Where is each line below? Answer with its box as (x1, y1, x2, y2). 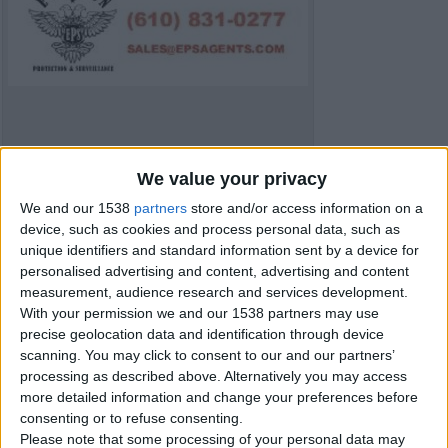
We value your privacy (136, 169, 327, 190)
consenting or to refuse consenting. (20, 410, 243, 427)
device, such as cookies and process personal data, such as (20, 221, 400, 238)
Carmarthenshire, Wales (208, 380, 390, 397)
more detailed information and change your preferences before (20, 389, 418, 406)
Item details (12, 339, 98, 356)
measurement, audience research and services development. (20, 284, 408, 301)
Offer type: (4, 398, 76, 415)
